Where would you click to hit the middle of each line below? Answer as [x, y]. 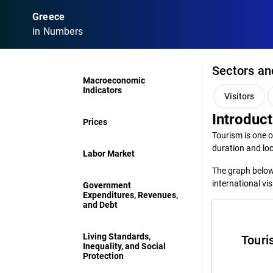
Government [107, 185]
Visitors [239, 96]
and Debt [101, 205]
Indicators [103, 90]
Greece [49, 17]
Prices [95, 122]
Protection [104, 256]
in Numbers [58, 31]
